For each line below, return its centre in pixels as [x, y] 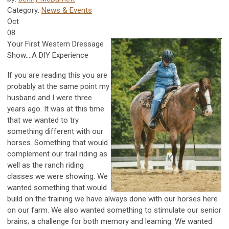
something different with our [55, 132]
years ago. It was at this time [56, 109]
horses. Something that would [58, 143]
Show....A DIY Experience [48, 55]
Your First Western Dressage [55, 44]
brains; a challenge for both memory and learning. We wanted [110, 222]
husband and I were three [50, 98]
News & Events [67, 10]
